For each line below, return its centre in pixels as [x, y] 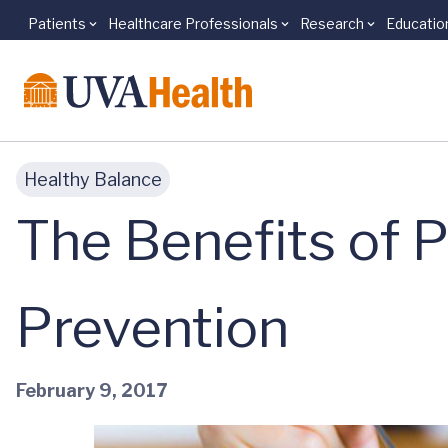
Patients [57, 23]
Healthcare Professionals [193, 23]
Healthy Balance [93, 179]
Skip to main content [111, 34]
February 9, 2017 [91, 390]
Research [332, 23]
